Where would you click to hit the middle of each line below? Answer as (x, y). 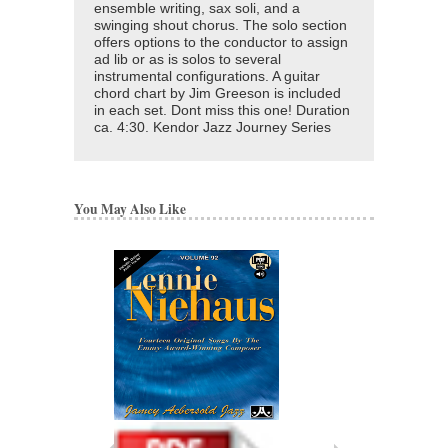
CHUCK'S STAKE (386, 426)
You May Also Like (130, 209)
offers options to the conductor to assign (221, 43)
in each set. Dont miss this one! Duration (222, 111)
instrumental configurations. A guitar (207, 77)
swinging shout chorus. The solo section (220, 26)
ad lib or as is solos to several (187, 60)
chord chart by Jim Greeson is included (217, 94)
